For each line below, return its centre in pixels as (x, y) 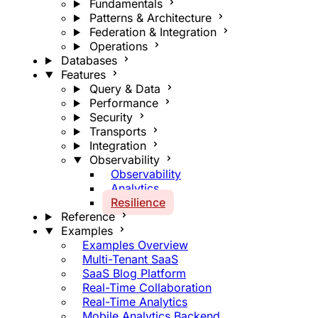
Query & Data (125, 89)
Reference (88, 216)
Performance (124, 103)
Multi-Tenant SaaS (130, 259)
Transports (117, 131)
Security (111, 117)
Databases (89, 60)
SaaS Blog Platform (134, 273)
